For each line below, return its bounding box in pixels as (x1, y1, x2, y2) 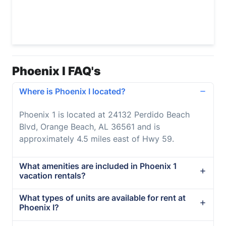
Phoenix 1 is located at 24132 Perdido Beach (19, 109, 190, 120)
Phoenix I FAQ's (12, 63, 101, 78)
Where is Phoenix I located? (19, 86, 126, 96)
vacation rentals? (19, 170, 86, 181)
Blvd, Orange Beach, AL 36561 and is (19, 121, 160, 132)
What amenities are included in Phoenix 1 (19, 160, 178, 171)
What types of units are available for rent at (19, 192, 186, 203)
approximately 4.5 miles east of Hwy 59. (19, 133, 175, 144)
